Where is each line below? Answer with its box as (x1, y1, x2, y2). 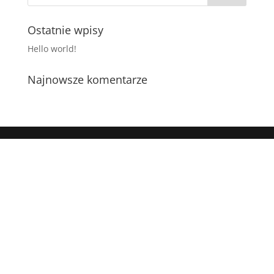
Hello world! (27, 43, 76, 54)
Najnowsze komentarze (27, 72, 147, 87)
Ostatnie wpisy (27, 23, 103, 37)
